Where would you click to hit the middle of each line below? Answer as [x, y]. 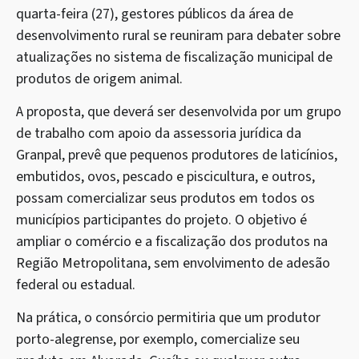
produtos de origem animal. [99, 79]
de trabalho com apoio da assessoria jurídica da [159, 134]
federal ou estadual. [76, 285]
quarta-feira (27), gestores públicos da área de [155, 14]
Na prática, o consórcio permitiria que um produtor [168, 318]
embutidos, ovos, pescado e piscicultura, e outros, [165, 177]
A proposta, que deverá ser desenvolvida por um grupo [179, 112]
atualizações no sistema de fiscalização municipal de [174, 57]
